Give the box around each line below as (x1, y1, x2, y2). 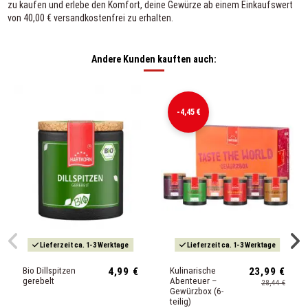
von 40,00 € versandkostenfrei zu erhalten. (7, 12, 173, 23)
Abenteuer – (169, 275, 217, 286)
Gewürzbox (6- (169, 285, 223, 296)
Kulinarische (169, 265, 216, 276)
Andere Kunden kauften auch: (91, 53, 217, 65)
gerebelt (23, 275, 55, 286)
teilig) (169, 296, 191, 307)
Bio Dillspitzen (23, 265, 76, 276)
